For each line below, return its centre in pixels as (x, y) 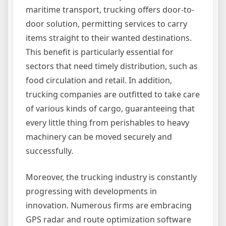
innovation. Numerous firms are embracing (109, 206)
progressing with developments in (91, 191)
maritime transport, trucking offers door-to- (110, 10)
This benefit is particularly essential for (100, 52)
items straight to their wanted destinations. (109, 38)
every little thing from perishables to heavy (107, 123)
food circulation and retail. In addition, (99, 80)
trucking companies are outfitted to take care (113, 95)
